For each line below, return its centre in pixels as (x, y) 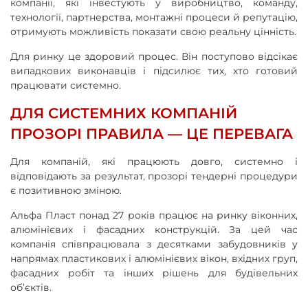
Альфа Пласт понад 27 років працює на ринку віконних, (154, 215)
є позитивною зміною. (66, 190)
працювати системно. (66, 85)
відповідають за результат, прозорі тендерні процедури (154, 176)
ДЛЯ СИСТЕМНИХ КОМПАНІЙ (124, 113)
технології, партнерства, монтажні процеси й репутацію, (154, 17)
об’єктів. (31, 287)
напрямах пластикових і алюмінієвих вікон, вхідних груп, (154, 258)
